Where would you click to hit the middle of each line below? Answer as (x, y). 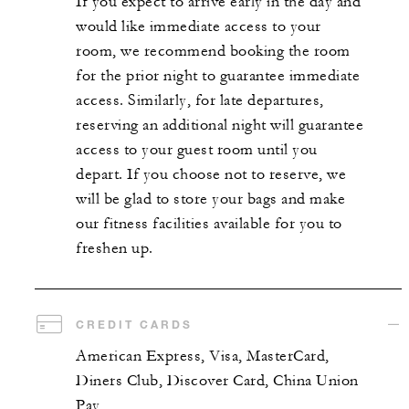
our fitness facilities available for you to (209, 224)
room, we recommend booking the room (213, 52)
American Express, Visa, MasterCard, (203, 357)
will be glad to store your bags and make (210, 199)
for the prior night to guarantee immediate (218, 76)
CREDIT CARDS (134, 325)
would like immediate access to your (199, 27)
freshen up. (115, 249)
